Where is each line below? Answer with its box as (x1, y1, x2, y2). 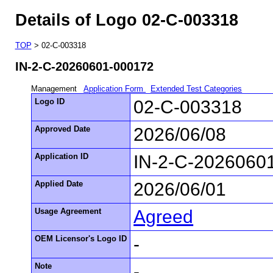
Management (31, 83, 80, 93)
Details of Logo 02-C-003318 (15, 10, 238, 29)
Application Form (83, 83, 146, 93)
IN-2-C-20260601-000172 (15, 60, 154, 74)
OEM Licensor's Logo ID (35, 233, 127, 243)
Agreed (133, 206, 194, 227)
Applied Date (35, 179, 83, 188)
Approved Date (35, 124, 91, 133)
